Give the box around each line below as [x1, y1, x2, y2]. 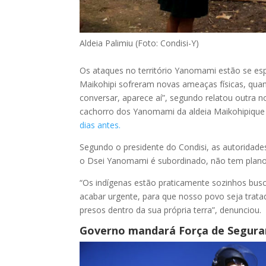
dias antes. [80, 119, 121, 131]
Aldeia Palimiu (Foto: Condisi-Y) [80, 37, 199, 49]
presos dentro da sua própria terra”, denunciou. [80, 204, 262, 216]
